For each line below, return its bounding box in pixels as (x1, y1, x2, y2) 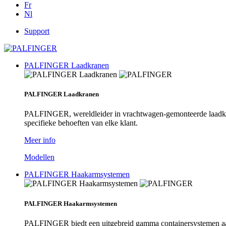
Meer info (24, 136, 55, 145)
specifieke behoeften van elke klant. (24, 119, 138, 128)
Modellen (24, 153, 54, 162)
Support (24, 27, 49, 35)
